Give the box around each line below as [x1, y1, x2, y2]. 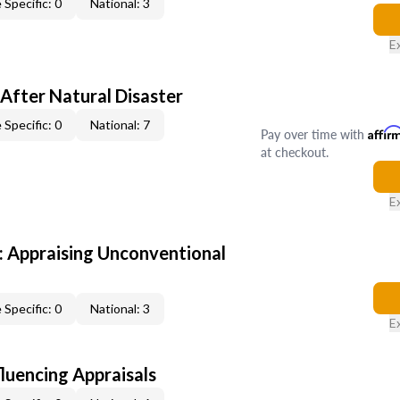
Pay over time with [260, 125, 368, 143]
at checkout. [260, 143, 329, 161]
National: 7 [90, 117, 150, 132]
